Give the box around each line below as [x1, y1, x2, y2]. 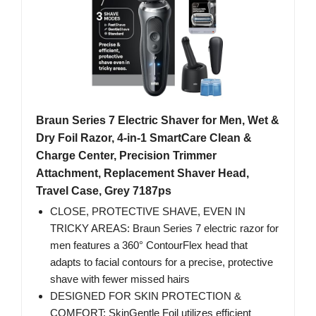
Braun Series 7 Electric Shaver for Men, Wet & [36, 114, 279, 127]
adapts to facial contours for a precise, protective [50, 256, 273, 269]
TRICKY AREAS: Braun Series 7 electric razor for [50, 222, 279, 235]
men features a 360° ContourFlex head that [50, 239, 248, 252]
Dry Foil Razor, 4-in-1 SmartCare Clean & [36, 132, 252, 145]
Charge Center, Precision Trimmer [36, 150, 217, 162]
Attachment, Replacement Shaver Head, [36, 167, 249, 180]
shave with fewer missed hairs [50, 273, 190, 286]
